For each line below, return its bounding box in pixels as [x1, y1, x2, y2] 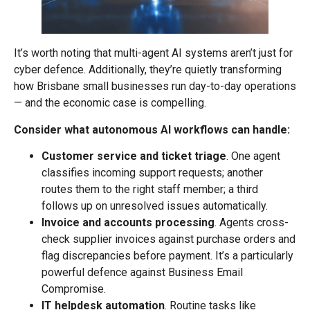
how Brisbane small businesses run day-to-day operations [14, 80, 296, 93]
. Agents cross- [215, 215, 289, 229]
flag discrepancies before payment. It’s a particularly [42, 248, 293, 262]
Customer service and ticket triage [42, 149, 226, 163]
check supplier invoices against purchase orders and [42, 232, 295, 246]
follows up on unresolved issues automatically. [42, 199, 268, 212]
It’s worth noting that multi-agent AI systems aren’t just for [14, 46, 293, 60]
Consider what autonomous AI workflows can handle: [14, 122, 290, 136]
